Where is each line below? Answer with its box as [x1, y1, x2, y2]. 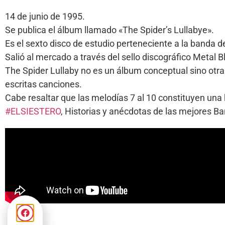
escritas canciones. [5, 78, 82, 89]
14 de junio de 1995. [5, 11, 85, 22]
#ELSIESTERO [5, 105, 61, 117]
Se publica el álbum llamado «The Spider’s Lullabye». [5, 24, 214, 35]
